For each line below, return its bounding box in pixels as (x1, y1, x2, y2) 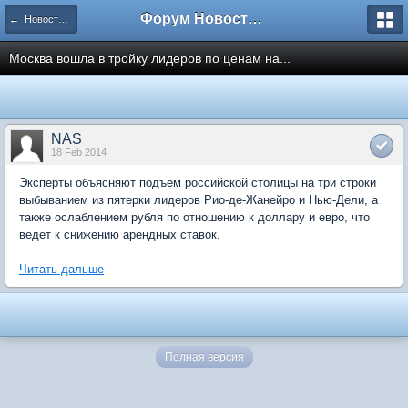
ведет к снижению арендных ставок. (19, 228, 220, 241)
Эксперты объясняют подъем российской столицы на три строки (19, 176, 376, 189)
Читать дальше (19, 262, 104, 276)
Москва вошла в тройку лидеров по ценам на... (9, 51, 291, 66)
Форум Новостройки (248, 11, 262, 26)
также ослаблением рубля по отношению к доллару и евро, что (19, 210, 370, 224)
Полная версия (164, 351, 244, 363)
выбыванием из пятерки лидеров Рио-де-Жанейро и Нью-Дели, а (19, 193, 378, 207)
